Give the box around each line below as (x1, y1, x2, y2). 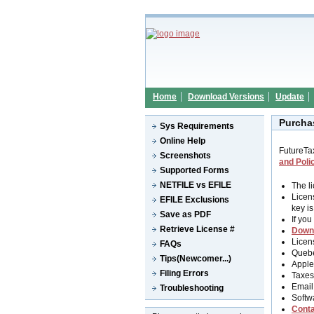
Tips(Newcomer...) (160, 254, 231, 264)
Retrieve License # (160, 224, 235, 234)
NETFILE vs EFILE (160, 180, 232, 190)
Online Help (160, 136, 206, 146)
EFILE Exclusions (160, 195, 230, 205)
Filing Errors (160, 268, 210, 278)
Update (275, 92, 305, 102)
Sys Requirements (160, 121, 235, 131)
